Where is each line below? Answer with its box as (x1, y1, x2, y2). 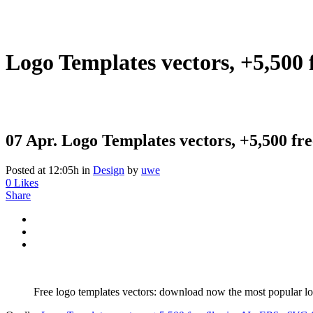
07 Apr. (6, 131, 57, 150)
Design (93, 163, 124, 176)
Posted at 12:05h (6, 163, 79, 176)
